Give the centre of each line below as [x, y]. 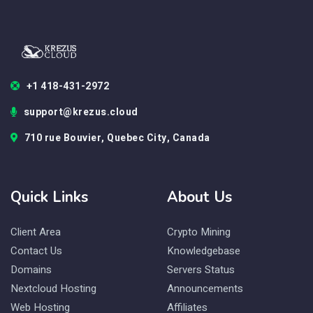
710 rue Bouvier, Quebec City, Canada [117, 138]
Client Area [36, 232]
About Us [199, 197]
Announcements [205, 288]
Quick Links [49, 197]
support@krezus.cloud [81, 112]
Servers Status [201, 269]
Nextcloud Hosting [53, 288]
